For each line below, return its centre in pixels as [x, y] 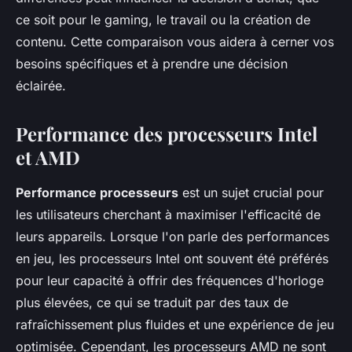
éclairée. [41, 86]
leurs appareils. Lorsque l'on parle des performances [172, 236]
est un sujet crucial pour [251, 192]
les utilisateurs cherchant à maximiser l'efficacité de [168, 214]
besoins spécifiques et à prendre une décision [152, 64]
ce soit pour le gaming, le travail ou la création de [163, 20]
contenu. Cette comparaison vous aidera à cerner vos [175, 42]
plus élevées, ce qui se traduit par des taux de [152, 302]
